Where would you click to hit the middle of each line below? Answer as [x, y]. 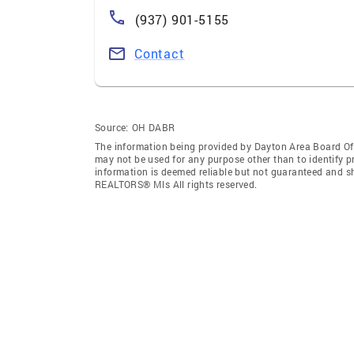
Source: [112, 127]
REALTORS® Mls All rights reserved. [176, 184]
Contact [160, 53]
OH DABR [153, 127]
